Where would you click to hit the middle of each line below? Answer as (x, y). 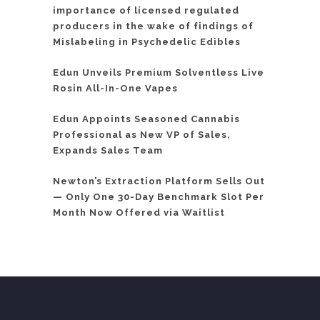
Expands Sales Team (108, 150)
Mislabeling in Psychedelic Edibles (147, 41)
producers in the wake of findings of (153, 26)
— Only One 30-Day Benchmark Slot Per (159, 196)
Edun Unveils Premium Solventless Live (159, 72)
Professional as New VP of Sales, (142, 134)
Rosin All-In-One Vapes (115, 88)
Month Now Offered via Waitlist (139, 212)
